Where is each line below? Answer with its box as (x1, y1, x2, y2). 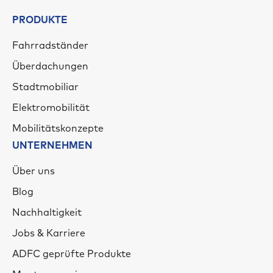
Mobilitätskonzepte (12, 124, 104, 134)
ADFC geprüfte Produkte (12, 249, 131, 260)
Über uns (12, 166, 55, 177)
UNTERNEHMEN (12, 141, 93, 151)
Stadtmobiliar (12, 82, 79, 93)
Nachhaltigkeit (12, 208, 82, 218)
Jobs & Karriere (12, 229, 85, 239)
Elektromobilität (12, 103, 90, 113)
